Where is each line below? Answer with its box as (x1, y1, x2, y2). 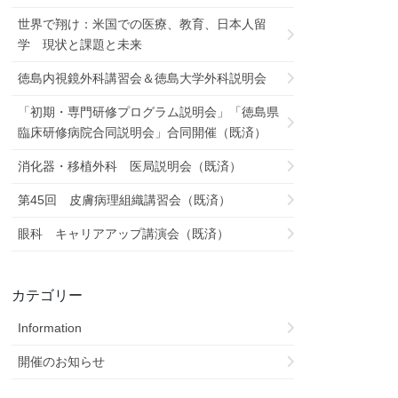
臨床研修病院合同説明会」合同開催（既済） (18, 124, 267, 139)
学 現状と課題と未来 (18, 36, 143, 52)
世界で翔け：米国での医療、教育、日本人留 (18, 16, 267, 31)
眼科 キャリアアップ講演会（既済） (18, 226, 230, 241)
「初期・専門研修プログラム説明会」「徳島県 (18, 104, 280, 119)
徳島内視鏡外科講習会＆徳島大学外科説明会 (18, 70, 267, 85)
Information (18, 320, 83, 335)
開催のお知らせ (18, 354, 106, 369)
